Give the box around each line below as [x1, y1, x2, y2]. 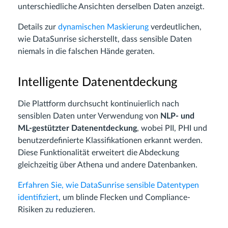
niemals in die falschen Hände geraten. [18, 47, 155, 56]
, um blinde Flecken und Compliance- [59, 193, 190, 202]
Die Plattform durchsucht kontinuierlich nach [18, 100, 179, 108]
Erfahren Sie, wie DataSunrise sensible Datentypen [18, 181, 199, 190]
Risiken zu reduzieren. [18, 206, 95, 214]
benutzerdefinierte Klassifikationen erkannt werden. [18, 136, 203, 145]
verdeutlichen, [149, 23, 202, 32]
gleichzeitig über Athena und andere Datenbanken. [18, 161, 197, 169]
